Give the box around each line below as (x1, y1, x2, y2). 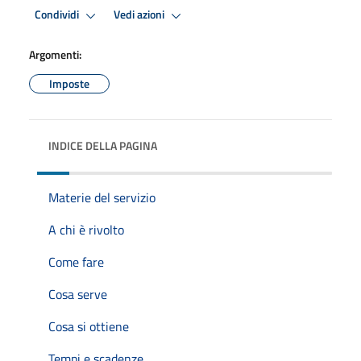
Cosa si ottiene (48, 316, 129, 336)
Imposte (49, 74, 89, 92)
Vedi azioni (114, 6, 167, 24)
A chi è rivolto (48, 219, 124, 239)
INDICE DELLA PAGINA (48, 136, 157, 154)
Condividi (35, 6, 81, 24)
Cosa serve (48, 284, 107, 304)
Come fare (48, 251, 104, 272)
